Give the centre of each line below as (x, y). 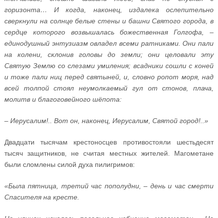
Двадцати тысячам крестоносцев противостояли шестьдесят (109, 142)
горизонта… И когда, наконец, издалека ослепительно (109, 10)
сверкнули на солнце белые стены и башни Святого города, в (109, 21)
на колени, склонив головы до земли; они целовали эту (109, 55)
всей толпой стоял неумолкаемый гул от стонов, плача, (109, 88)
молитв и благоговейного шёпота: (63, 100)
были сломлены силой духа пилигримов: (69, 165)
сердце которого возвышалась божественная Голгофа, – (109, 32)
